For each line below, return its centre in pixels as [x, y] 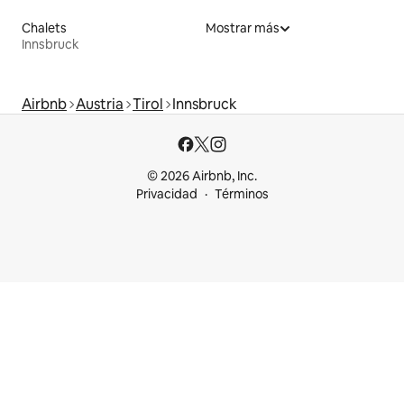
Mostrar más [243, 28]
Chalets [44, 28]
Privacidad [166, 194]
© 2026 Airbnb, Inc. [202, 176]
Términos [241, 194]
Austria [100, 104]
